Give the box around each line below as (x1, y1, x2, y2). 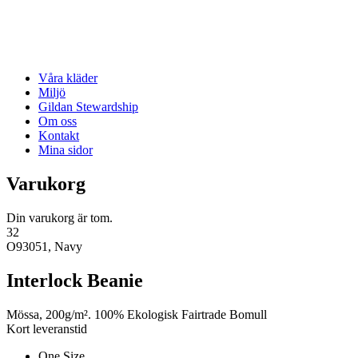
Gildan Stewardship (38, 100, 138, 113)
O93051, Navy (6, 239, 82, 253)
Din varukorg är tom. (6, 210, 113, 225)
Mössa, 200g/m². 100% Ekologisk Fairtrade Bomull (6, 307, 267, 321)
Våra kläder (38, 71, 97, 85)
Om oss (38, 114, 77, 128)
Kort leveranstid (6, 321, 87, 336)
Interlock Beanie (6, 269, 143, 291)
